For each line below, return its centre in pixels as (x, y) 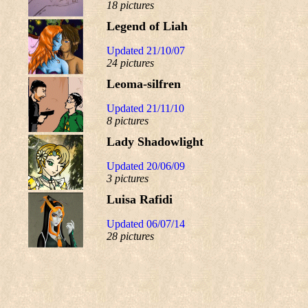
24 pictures (130, 63)
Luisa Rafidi (140, 199)
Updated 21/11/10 (145, 108)
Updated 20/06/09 (146, 166)
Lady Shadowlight (155, 142)
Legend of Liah (147, 26)
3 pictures (128, 178)
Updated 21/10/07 (146, 51)
